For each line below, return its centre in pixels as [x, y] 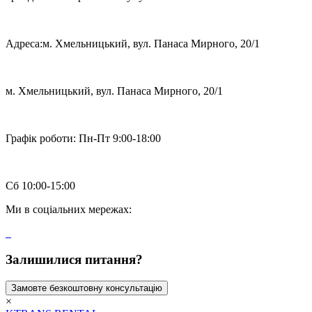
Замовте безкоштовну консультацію [87, 288]
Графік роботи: [41, 138]
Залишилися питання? [74, 260]
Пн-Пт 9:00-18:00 [120, 138]
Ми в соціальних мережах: [69, 209]
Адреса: [24, 43]
